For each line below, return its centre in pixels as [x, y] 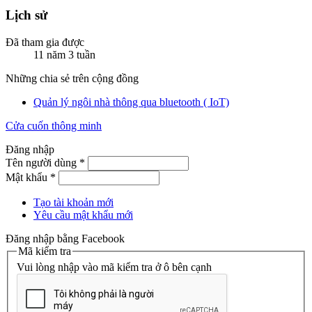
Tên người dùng [42, 162]
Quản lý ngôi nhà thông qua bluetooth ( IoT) [131, 102]
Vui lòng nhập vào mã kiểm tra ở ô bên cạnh [114, 267]
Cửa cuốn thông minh [54, 125]
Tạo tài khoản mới [73, 202]
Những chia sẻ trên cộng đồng [72, 78]
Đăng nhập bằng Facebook [67, 238]
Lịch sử [26, 15]
